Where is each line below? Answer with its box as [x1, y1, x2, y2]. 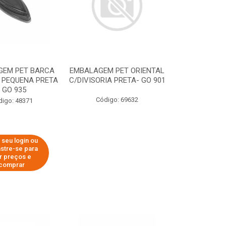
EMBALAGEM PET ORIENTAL [70, 66, 165, 75]
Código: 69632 [96, 96, 139, 103]
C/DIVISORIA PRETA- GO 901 [69, 76, 165, 85]
